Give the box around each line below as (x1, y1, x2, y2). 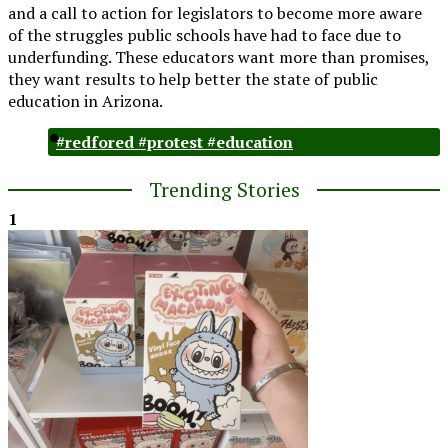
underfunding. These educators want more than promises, (8, 46, 429, 69)
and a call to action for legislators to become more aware (8, 2, 422, 25)
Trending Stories (148, 176, 300, 204)
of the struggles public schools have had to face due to (8, 24, 401, 47)
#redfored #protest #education (56, 131, 293, 154)
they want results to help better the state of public (8, 68, 378, 91)
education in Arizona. (8, 90, 163, 113)
